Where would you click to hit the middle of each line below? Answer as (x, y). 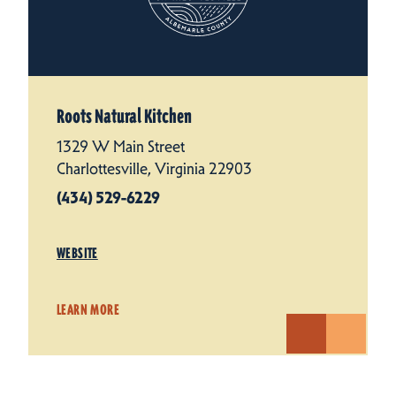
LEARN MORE (88, 309)
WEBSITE (77, 253)
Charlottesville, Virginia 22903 (154, 168)
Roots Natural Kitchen (124, 116)
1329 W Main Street (121, 146)
